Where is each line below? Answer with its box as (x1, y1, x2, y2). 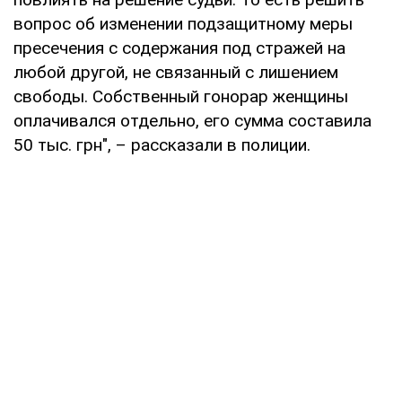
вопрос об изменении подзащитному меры (13, 13, 353, 34)
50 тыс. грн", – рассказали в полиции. (13, 134, 310, 155)
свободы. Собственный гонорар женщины (13, 85, 348, 107)
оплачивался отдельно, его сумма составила (13, 109, 371, 131)
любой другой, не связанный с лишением (13, 61, 338, 83)
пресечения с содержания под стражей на (13, 37, 345, 58)
